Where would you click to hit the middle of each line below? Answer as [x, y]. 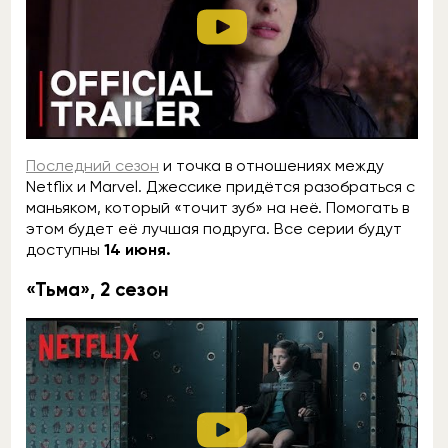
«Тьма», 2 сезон [97, 289]
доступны [65, 249]
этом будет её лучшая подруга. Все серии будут [214, 228]
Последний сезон [92, 165]
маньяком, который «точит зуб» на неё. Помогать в [217, 207]
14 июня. [137, 249]
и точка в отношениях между [271, 165]
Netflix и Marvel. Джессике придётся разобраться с [220, 186]
